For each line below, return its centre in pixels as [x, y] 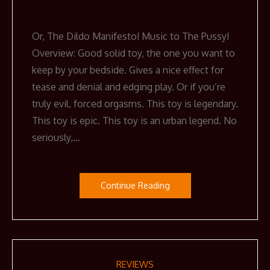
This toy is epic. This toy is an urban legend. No [134, 121]
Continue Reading [135, 186]
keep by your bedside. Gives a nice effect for [128, 70]
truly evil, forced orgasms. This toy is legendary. [135, 104]
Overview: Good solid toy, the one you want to [133, 53]
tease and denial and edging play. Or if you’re [129, 87]
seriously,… [56, 138]
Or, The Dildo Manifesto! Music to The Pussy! [130, 36]
